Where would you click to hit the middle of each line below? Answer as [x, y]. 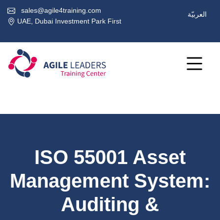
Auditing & [110, 204]
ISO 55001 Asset [110, 157]
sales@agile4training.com [60, 10]
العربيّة [197, 14]
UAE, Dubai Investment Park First [68, 21]
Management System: [110, 181]
